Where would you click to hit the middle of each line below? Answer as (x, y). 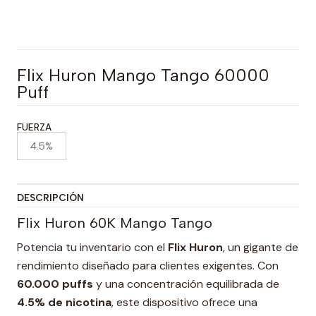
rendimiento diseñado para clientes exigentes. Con (148, 266)
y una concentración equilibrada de (186, 284)
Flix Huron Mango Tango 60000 (143, 75)
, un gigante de (261, 247)
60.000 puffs (55, 284)
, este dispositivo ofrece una (184, 302)
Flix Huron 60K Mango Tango (115, 223)
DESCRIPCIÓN (50, 197)
